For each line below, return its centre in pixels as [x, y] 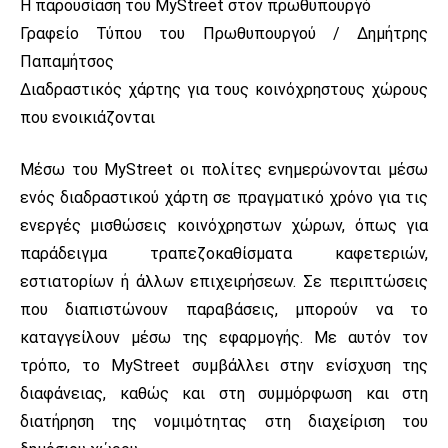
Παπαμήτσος [67, 61]
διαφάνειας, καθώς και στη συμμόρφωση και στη [224, 393]
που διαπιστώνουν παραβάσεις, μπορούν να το [224, 309]
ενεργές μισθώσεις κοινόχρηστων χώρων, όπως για [224, 225]
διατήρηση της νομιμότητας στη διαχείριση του [224, 421]
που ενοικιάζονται [87, 117]
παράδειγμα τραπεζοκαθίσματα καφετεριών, [224, 253]
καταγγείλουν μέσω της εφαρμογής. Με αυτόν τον [224, 337]
